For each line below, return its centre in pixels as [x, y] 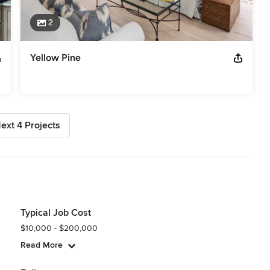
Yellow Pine [55, 57]
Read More [41, 245]
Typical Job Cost [55, 212]
